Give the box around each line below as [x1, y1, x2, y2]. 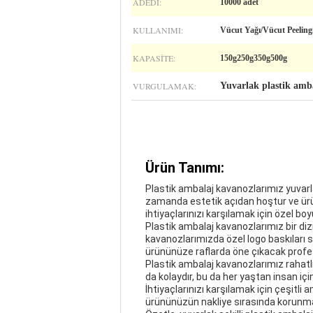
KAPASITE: [133, 52, 175, 64]
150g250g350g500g [220, 53, 287, 63]
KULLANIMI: [133, 24, 183, 36]
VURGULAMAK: [133, 80, 196, 92]
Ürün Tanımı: [145, 159, 224, 176]
